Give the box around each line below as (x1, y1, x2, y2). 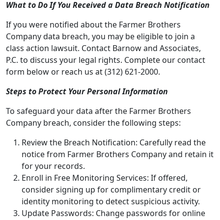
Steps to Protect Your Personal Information (6, 86, 168, 97)
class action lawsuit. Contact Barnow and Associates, (6, 43, 201, 54)
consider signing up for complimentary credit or (22, 184, 201, 195)
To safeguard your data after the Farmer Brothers (6, 106, 191, 116)
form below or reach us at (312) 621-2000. (6, 66, 160, 77)
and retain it (166, 149, 214, 160)
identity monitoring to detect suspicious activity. (22, 196, 200, 207)
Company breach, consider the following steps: (6, 117, 181, 128)
